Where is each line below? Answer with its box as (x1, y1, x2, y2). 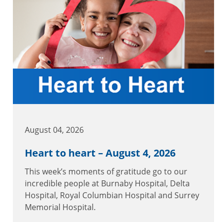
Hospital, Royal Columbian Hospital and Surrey (25, 190, 199, 201)
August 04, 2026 (25, 124, 84, 136)
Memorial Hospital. (25, 202, 96, 213)
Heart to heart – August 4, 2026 (25, 146, 175, 160)
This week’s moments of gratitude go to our (25, 166, 187, 177)
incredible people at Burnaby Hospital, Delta (25, 178, 190, 189)
